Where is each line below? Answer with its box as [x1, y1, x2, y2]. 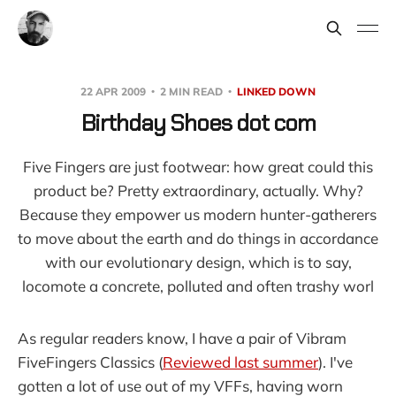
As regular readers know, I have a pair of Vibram [18, 329, 346, 347]
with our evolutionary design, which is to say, [44, 253, 352, 271]
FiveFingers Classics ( [18, 353, 163, 371]
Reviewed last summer [163, 353, 318, 371]
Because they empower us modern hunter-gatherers [19, 205, 377, 224]
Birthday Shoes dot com [80, 108, 316, 138]
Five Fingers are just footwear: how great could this [23, 157, 373, 176]
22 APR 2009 [80, 85, 148, 98]
